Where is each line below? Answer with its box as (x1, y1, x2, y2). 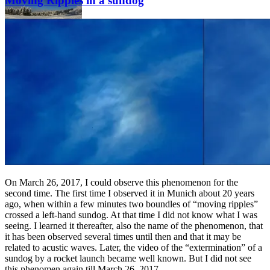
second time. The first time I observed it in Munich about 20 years (5, 188, 254, 199)
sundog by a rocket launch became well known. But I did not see (5, 253, 251, 264)
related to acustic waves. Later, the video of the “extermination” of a (5, 242, 262, 253)
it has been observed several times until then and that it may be (5, 231, 241, 242)
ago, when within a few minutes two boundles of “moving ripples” (5, 199, 258, 210)
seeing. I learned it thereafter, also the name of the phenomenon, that (5, 221, 263, 231)
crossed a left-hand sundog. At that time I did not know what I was (5, 210, 257, 221)
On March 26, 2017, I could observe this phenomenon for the (5, 177, 238, 188)
